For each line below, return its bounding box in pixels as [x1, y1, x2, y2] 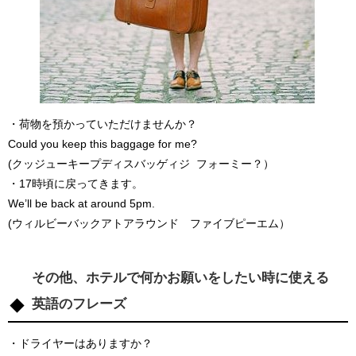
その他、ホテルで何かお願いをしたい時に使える [32, 271, 329, 284]
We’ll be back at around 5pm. [8, 197, 155, 209]
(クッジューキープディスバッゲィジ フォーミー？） [8, 157, 274, 169]
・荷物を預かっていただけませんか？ [8, 118, 197, 130]
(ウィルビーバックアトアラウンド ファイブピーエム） [8, 217, 290, 229]
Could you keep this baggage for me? [8, 137, 197, 149]
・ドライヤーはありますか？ [8, 337, 153, 349]
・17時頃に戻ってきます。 [8, 177, 143, 189]
